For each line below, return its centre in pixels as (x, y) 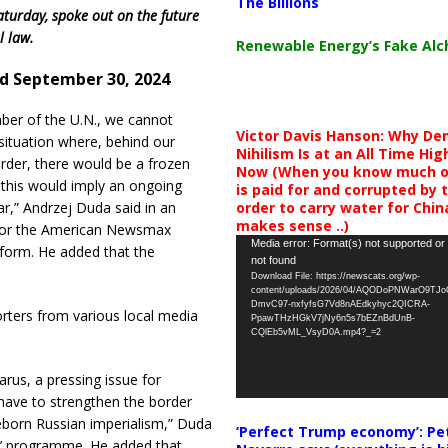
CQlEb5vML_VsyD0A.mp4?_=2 (315, 331)
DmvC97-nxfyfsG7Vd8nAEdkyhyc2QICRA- (340, 303)
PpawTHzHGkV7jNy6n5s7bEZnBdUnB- (332, 317)
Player (254, 266)
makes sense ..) (292, 225)
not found (273, 259)
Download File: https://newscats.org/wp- (335, 275)
